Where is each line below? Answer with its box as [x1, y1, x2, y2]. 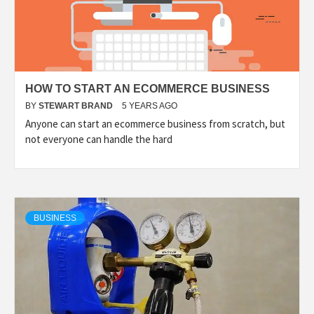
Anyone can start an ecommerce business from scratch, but [25, 117, 285, 130]
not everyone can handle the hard [25, 132, 172, 146]
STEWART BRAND [39, 101, 115, 111]
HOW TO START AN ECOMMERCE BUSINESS [25, 83, 270, 95]
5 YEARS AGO [122, 101, 177, 111]
